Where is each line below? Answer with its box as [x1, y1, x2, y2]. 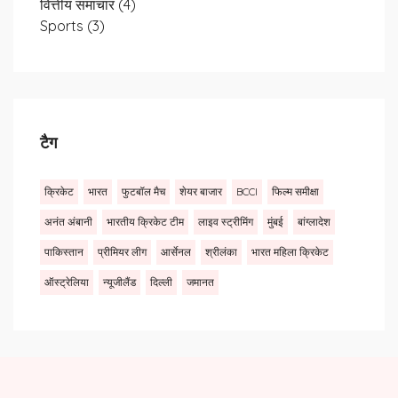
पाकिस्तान [44, 245, 84, 259]
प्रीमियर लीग [98, 245, 147, 259]
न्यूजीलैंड [103, 275, 136, 289]
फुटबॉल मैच [122, 185, 165, 198]
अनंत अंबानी [44, 215, 92, 228]
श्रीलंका [205, 245, 237, 259]
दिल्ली [150, 275, 172, 289]
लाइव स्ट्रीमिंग [198, 215, 253, 228]
